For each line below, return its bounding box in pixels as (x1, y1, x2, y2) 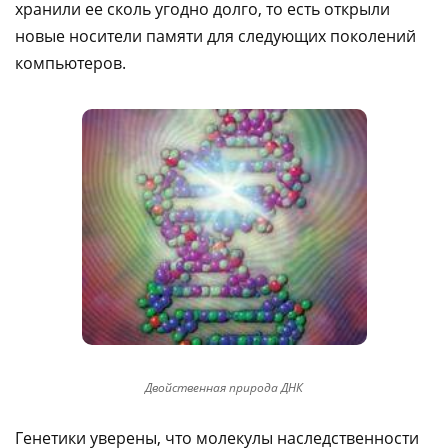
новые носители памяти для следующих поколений (15, 25, 416, 48)
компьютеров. (15, 52, 126, 75)
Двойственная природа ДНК (145, 378, 303, 396)
